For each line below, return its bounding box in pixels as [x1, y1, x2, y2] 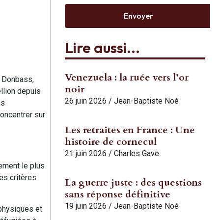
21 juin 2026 [65, 148, 107, 158]
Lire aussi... [65, 38, 140, 57]
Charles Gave [114, 148, 159, 158]
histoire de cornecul [65, 135, 157, 148]
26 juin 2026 [65, 96, 107, 106]
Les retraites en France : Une [65, 123, 195, 137]
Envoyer [124, 11, 153, 21]
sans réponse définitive [65, 187, 170, 201]
